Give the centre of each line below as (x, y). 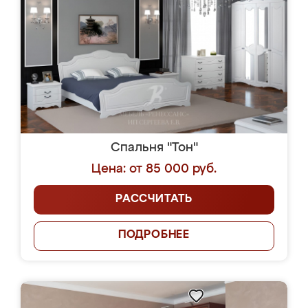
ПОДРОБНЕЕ (154, 235)
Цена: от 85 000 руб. (154, 169)
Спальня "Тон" (154, 148)
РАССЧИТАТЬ (154, 199)
